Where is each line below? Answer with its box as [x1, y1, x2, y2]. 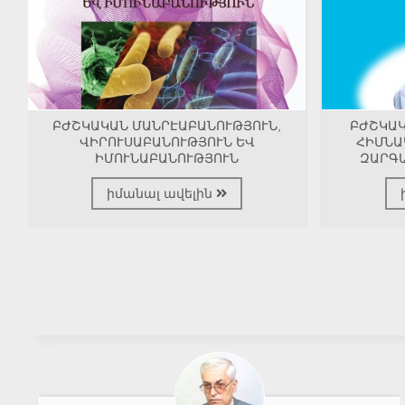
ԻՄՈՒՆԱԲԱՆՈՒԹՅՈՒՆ [95, 151, 240, 166]
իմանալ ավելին [107, 186, 217, 202]
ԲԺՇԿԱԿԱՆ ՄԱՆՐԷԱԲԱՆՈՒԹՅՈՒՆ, [52, 118, 282, 134]
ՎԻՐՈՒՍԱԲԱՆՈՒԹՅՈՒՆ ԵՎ [79, 135, 255, 150]
